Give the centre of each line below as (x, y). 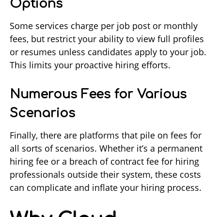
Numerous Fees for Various (98, 94)
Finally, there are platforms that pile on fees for (106, 135)
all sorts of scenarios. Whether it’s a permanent (106, 148)
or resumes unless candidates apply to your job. (108, 52)
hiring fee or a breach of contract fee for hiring (104, 162)
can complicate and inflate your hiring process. (106, 188)
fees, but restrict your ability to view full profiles (107, 39)
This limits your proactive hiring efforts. (90, 65)
